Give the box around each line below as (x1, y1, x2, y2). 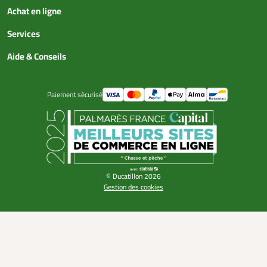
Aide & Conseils (7, 49, 66, 64)
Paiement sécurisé (46, 89, 103, 100)
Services (7, 27, 40, 41)
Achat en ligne (7, 4, 61, 18)
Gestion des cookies (104, 181, 163, 193)
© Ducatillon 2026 (106, 170, 161, 182)
